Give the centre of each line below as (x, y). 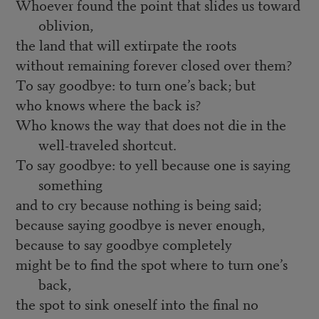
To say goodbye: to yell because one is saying (153, 164)
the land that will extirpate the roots (126, 44)
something (70, 184)
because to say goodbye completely (124, 244)
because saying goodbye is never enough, (140, 224)
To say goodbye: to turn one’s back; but (135, 84)
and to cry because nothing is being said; (138, 204)
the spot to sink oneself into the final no (137, 303)
